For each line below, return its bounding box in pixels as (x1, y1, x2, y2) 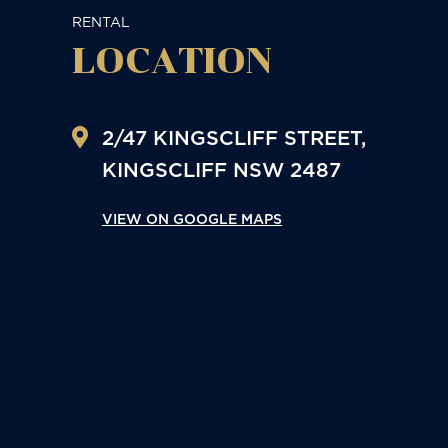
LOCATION (72, 39, 272, 82)
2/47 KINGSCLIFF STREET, (102, 123, 366, 152)
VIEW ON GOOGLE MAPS (102, 208, 282, 229)
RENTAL (72, 11, 130, 32)
